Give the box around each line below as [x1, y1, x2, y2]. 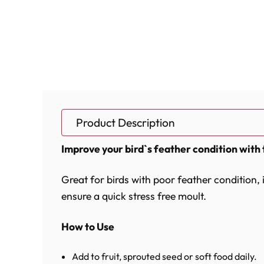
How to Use [61, 219, 114, 233]
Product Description [76, 115, 175, 130]
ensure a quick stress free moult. [61, 189, 206, 203]
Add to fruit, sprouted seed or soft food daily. [72, 250, 258, 262]
